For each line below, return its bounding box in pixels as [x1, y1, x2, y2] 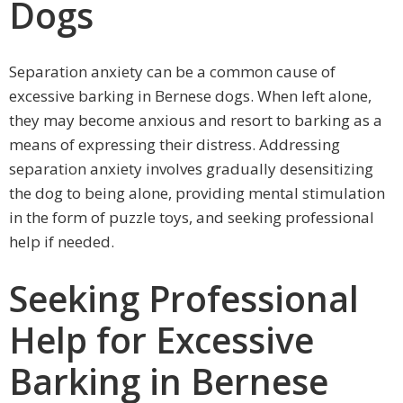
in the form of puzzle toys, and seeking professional [9, 207, 374, 228]
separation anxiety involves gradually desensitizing [9, 158, 373, 180]
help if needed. [9, 231, 114, 253]
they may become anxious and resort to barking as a [9, 110, 382, 131]
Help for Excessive [9, 315, 314, 363]
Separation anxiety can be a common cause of [9, 61, 336, 83]
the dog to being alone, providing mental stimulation [9, 183, 385, 204]
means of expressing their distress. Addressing [9, 134, 340, 156]
